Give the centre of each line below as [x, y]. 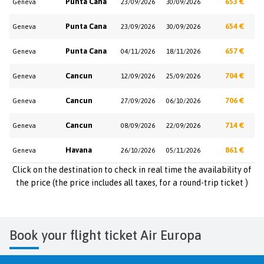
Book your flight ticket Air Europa [109, 235]
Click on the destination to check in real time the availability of [132, 170]
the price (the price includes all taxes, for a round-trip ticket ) [132, 183]
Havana [79, 150]
